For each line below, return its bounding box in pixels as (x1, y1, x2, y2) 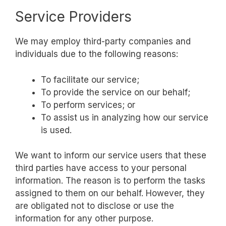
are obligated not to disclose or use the (15, 201, 174, 211)
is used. (41, 125, 72, 135)
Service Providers (15, 8, 132, 26)
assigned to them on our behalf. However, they (15, 188, 205, 199)
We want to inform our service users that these (15, 150, 206, 161)
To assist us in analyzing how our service (41, 112, 208, 123)
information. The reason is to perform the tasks (15, 176, 205, 186)
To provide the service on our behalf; (41, 87, 190, 97)
